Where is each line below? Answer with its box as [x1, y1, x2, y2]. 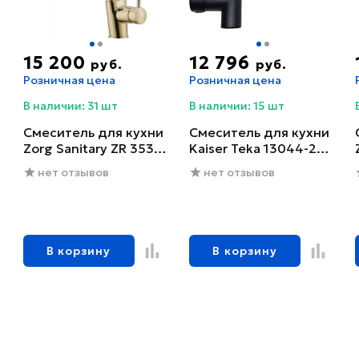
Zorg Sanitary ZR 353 [22, 140, 154, 157]
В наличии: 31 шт [22, 99, 118, 114]
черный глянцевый [188, 156, 312, 173]
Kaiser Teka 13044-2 [188, 140, 317, 157]
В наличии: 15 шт [188, 99, 284, 114]
